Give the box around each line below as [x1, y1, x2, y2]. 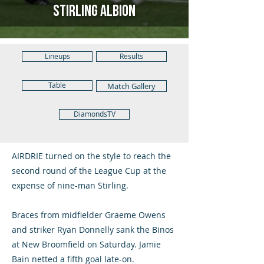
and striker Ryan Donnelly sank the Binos [12, 224, 174, 235]
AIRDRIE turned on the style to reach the [12, 150, 171, 161]
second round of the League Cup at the [12, 165, 166, 176]
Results [120, 51, 143, 61]
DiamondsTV [73, 109, 115, 119]
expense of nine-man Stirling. [12, 180, 128, 191]
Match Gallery [107, 81, 156, 91]
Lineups [44, 51, 70, 61]
